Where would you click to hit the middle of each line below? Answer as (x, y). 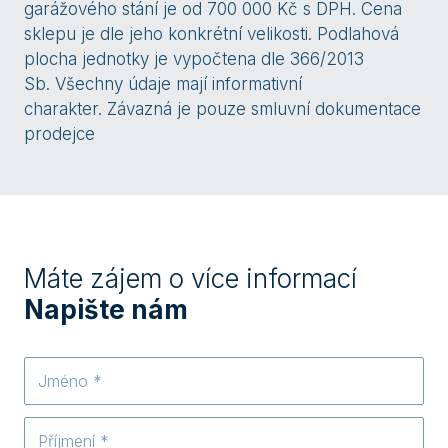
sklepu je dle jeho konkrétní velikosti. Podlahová (211, 34)
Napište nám (106, 310)
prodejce (59, 134)
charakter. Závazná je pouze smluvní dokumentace (222, 109)
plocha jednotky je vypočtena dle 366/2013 (194, 59)
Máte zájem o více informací (190, 279)
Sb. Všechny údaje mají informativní (163, 84)
